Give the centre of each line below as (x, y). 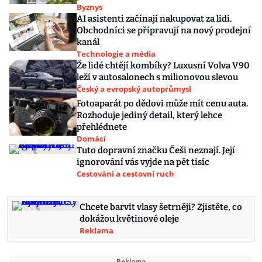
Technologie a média (116, 54)
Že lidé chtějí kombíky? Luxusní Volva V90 (163, 66)
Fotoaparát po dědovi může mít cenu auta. (162, 104)
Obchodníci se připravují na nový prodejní (164, 31)
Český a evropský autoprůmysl (134, 89)
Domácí (91, 139)
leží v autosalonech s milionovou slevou (157, 77)
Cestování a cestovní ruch (125, 174)
